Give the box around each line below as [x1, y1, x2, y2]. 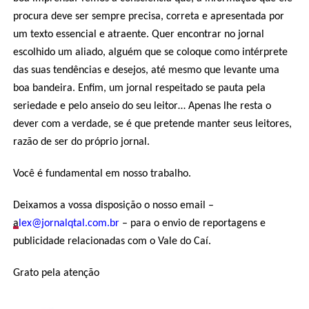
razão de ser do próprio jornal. [12, 137, 150, 148]
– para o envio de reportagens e [119, 218, 266, 229]
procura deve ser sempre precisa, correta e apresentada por [12, 11, 284, 22]
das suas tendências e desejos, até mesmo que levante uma [12, 65, 279, 76]
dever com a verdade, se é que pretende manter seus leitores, [12, 119, 292, 130]
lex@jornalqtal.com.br [18, 218, 119, 229]
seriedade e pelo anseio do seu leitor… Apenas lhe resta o [12, 101, 271, 112]
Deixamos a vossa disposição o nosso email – [12, 200, 214, 211]
